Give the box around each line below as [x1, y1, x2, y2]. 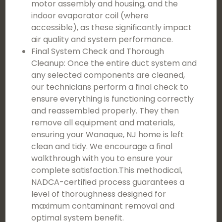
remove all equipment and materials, [31, 117, 175, 128]
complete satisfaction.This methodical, [31, 165, 183, 176]
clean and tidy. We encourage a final [31, 141, 173, 152]
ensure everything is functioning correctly [31, 93, 194, 105]
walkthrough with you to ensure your [31, 153, 173, 164]
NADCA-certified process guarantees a [31, 176, 185, 188]
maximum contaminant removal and [31, 200, 175, 212]
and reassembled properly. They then [31, 105, 179, 116]
